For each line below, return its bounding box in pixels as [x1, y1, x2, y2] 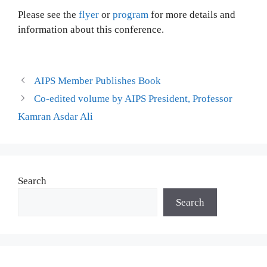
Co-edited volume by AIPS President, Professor [34, 93, 233, 104]
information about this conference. [18, 24, 164, 35]
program [113, 9, 148, 20]
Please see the [18, 9, 79, 20]
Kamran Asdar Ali [18, 111, 93, 122]
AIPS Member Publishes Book [34, 75, 162, 86]
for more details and [148, 9, 235, 20]
